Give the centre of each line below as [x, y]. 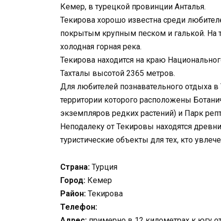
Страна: [75, 167]
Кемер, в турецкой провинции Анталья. [133, 7]
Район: [73, 193]
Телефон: [79, 207]
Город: [73, 180]
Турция [104, 167]
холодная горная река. [101, 47]
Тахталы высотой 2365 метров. [118, 74]
